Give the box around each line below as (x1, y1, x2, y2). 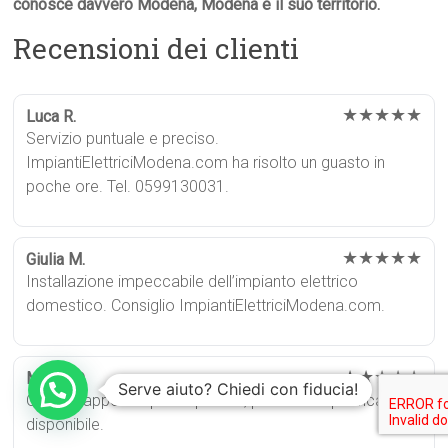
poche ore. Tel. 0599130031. (26, 177, 230, 197)
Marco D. (26, 369, 88, 389)
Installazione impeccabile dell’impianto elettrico (26, 272, 359, 292)
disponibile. (26, 415, 105, 435)
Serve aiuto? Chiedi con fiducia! (118, 379, 358, 399)
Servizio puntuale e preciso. (26, 129, 220, 149)
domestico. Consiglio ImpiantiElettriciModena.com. (26, 296, 386, 316)
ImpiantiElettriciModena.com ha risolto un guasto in (26, 153, 386, 173)
